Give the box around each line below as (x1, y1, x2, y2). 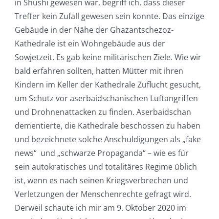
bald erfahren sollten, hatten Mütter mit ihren (14, 66, 183, 77)
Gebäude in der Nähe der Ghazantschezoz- (14, 24, 174, 36)
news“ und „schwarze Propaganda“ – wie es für (14, 148, 189, 159)
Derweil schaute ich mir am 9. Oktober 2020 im (14, 202, 186, 214)
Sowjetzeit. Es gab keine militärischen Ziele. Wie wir (14, 52, 201, 63)
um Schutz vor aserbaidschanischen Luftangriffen (14, 93, 198, 104)
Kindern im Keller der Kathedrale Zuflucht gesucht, (14, 79, 201, 90)
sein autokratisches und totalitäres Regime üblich (14, 161, 197, 173)
